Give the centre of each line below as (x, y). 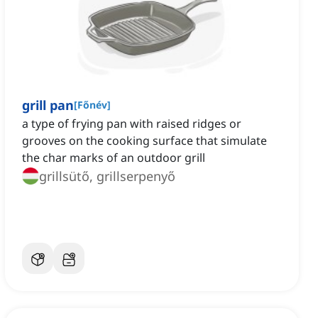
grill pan (48, 105)
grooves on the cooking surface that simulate (144, 141)
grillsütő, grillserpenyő (107, 176)
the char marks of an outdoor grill (114, 158)
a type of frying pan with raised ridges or (132, 124)
